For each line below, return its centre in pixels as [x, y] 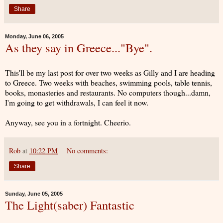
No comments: [88, 150]
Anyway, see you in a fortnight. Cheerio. [68, 122]
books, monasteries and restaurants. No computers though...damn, [108, 92]
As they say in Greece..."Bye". [79, 48]
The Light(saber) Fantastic [70, 205]
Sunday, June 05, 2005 [34, 193]
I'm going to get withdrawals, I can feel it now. [77, 102]
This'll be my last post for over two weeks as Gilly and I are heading [110, 72]
